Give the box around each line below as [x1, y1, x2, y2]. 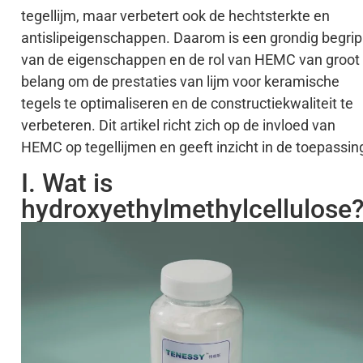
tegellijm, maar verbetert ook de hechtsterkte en [21, 7, 330, 25]
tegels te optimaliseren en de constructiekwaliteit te [21, 95, 353, 113]
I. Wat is [21, 167, 113, 199]
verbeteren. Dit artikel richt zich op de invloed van [21, 117, 335, 135]
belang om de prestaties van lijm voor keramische [21, 73, 340, 91]
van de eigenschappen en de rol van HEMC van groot [21, 51, 360, 69]
